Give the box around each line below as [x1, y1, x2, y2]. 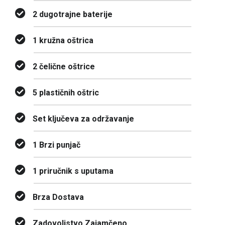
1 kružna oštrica [33, 36, 93, 46]
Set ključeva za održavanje [33, 114, 134, 124]
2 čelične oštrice [33, 62, 95, 72]
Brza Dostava [33, 192, 84, 202]
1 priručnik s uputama [33, 166, 114, 176]
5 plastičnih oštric [33, 88, 99, 98]
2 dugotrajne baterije [33, 10, 113, 20]
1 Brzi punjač [33, 140, 80, 150]
